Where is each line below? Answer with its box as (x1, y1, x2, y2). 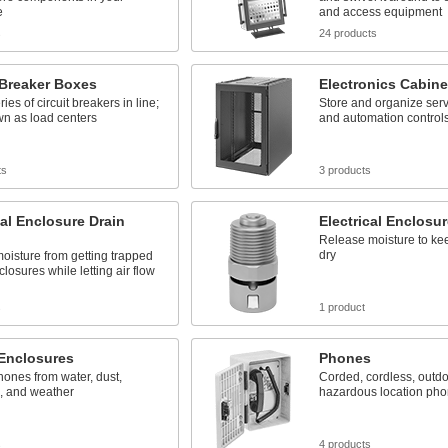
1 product (318, 301, 365, 313)
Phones (318, 350, 371, 366)
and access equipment (318, 5, 442, 19)
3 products (318, 164, 371, 176)
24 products (318, 27, 377, 39)
